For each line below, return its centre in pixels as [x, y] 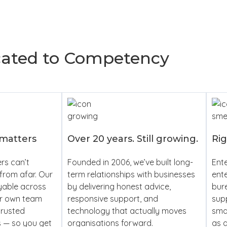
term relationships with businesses [131, 174]
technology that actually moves [127, 211]
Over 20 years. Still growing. [133, 139]
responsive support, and [113, 198]
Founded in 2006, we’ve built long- [130, 162]
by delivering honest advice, [119, 186]
